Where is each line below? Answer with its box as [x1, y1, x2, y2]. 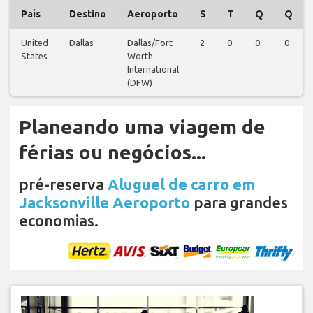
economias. [19, 211, 99, 229]
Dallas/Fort [127, 37, 173, 48]
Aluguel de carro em [108, 175, 255, 193]
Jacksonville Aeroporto [19, 193, 190, 211]
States [21, 50, 48, 61]
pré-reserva [19, 175, 108, 193]
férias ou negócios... [19, 140, 206, 163]
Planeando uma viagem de [19, 115, 265, 138]
